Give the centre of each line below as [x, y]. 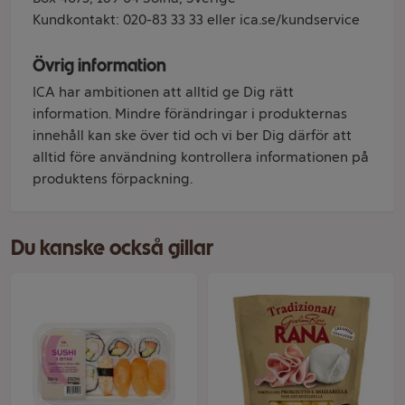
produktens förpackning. [113, 179]
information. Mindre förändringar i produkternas [190, 113]
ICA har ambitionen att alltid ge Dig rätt [163, 92]
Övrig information [99, 65]
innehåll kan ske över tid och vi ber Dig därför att [192, 135]
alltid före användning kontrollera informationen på [201, 157]
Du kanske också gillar [112, 247]
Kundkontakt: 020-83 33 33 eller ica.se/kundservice [196, 19]
